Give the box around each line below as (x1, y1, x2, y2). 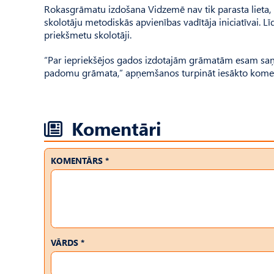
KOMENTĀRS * (51, 155, 109, 166)
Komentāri (72, 116, 161, 141)
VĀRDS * (51, 237, 84, 248)
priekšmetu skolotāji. (44, 28, 131, 41)
